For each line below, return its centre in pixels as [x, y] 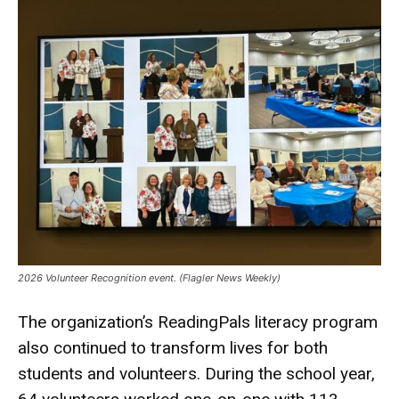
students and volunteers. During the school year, [196, 374]
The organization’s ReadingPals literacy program [198, 322]
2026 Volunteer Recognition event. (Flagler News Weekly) [149, 278]
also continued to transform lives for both [173, 348]
